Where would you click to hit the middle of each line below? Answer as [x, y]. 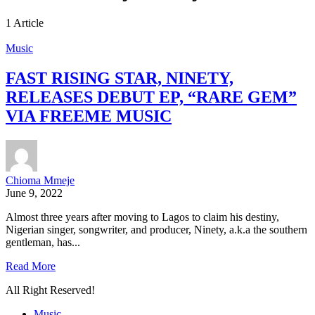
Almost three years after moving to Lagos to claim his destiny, [142, 217]
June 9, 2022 [34, 193]
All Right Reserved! [50, 290]
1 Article [25, 23]
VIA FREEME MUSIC [89, 116]
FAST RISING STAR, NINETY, [120, 78]
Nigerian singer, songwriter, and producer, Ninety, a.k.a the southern [156, 230]
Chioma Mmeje [40, 181]
